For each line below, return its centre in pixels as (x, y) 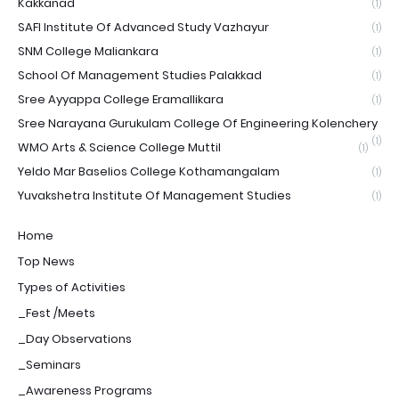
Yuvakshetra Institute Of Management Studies (155, 195)
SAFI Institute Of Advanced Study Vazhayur (143, 27)
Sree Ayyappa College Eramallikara (121, 99)
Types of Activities (72, 287)
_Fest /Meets (57, 313)
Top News (46, 261)
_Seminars (49, 364)
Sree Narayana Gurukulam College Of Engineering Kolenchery (198, 123)
